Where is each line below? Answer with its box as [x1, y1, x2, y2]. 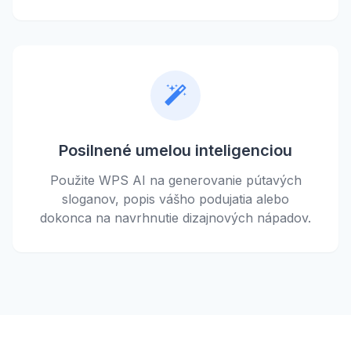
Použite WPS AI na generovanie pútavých [49, 172, 302, 188]
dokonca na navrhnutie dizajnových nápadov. [40, 209, 311, 226]
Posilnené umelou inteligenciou [59, 140, 292, 160]
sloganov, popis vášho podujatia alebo [62, 190, 289, 207]
